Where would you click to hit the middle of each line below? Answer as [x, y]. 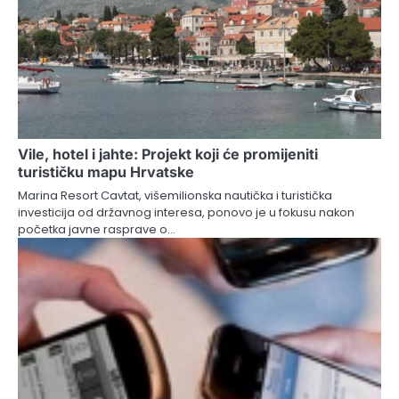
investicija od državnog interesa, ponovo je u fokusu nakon [186, 212]
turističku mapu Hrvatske [106, 171]
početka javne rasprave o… [97, 229]
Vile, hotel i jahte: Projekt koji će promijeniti [168, 154]
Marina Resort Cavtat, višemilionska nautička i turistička [175, 195]
